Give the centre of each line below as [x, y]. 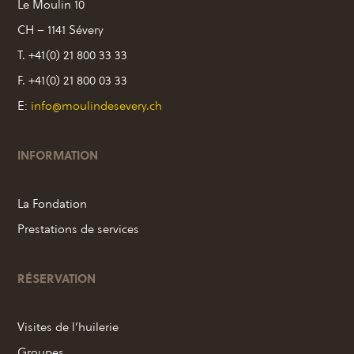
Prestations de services [79, 229]
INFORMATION [58, 155]
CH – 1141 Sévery [61, 30]
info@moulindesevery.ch [97, 106]
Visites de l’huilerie [68, 327]
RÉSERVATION [57, 279]
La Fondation [53, 204]
